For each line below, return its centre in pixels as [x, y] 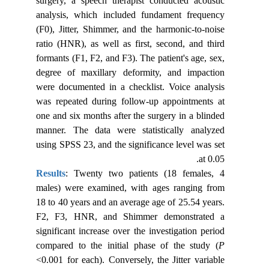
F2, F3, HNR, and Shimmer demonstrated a [138, 216]
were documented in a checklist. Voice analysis [138, 87]
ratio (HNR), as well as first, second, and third [138, 44]
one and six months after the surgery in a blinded [138, 116]
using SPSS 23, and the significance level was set [138, 144]
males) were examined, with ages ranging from [138, 188]
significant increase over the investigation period [138, 231]
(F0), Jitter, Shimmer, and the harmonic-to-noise [138, 29]
